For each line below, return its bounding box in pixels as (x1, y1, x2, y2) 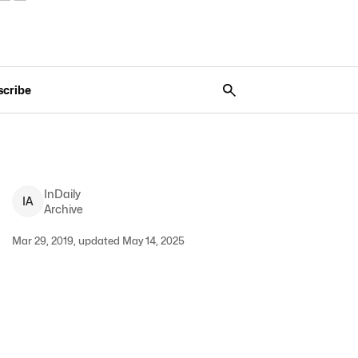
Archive (43, 202, 83, 216)
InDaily (43, 187, 81, 201)
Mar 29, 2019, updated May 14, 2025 (11, 234, 185, 247)
